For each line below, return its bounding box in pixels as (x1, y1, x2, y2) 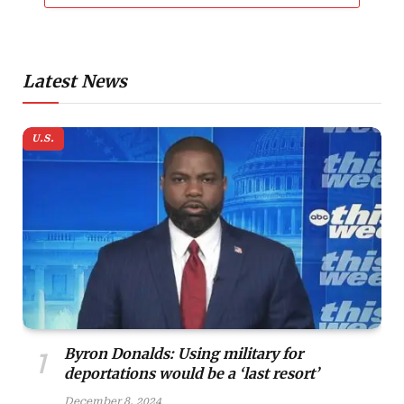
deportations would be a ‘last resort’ (64, 364, 319, 383)
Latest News (23, 70, 127, 93)
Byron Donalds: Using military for (64, 344, 303, 363)
